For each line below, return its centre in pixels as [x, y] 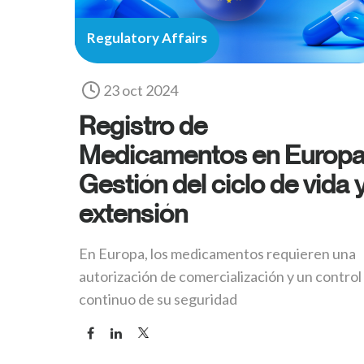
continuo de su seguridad [158, 299]
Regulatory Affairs [147, 38]
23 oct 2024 [141, 91]
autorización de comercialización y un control [220, 277]
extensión [133, 213]
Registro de [143, 126]
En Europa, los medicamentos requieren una [217, 254]
